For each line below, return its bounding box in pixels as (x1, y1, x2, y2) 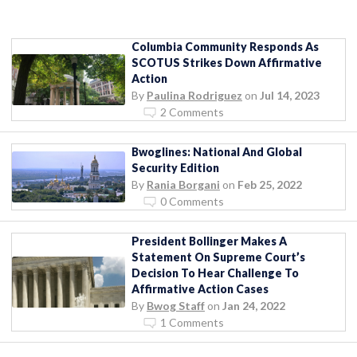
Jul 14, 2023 (260, 88, 320, 102)
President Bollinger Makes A (131, 233, 287, 248)
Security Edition (131, 160, 219, 175)
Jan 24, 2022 (222, 298, 285, 312)
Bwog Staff (147, 298, 205, 312)
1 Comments (160, 315, 224, 329)
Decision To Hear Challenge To (131, 265, 299, 280)
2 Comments (160, 104, 224, 119)
